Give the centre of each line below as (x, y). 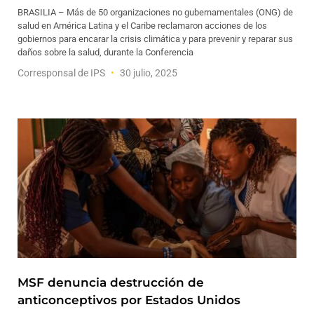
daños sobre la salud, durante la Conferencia (105, 52)
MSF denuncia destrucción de (111, 282)
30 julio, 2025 (148, 73)
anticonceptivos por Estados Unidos (129, 300)
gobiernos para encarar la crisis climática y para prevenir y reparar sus (155, 39)
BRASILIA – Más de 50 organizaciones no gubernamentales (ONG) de (155, 12)
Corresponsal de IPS (62, 73)
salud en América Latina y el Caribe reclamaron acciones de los (142, 26)
